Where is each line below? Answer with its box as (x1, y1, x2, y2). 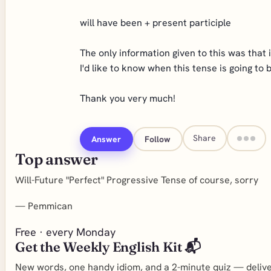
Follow (145, 133, 171, 145)
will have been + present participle (79, 16, 231, 29)
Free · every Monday (15, 225, 116, 239)
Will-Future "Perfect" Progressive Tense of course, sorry (15, 174, 258, 186)
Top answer (15, 150, 98, 168)
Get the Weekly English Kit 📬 (15, 238, 201, 255)
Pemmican (28, 200, 73, 212)
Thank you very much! (79, 92, 175, 105)
